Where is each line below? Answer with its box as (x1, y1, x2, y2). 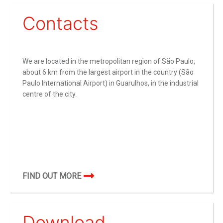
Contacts (22, 12, 98, 35)
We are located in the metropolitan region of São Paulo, (22, 57, 195, 66)
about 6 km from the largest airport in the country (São (22, 68, 194, 77)
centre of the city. (22, 90, 77, 99)
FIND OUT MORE (22, 171, 81, 181)
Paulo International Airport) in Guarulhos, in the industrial (22, 79, 199, 88)
